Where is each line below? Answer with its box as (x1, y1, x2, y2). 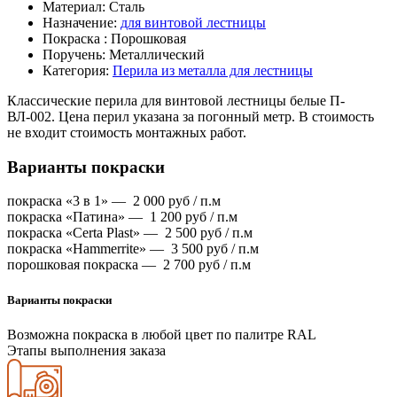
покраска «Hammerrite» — (7, 241, 171, 257)
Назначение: (43, 14, 121, 30)
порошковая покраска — (7, 257, 163, 273)
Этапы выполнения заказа (7, 342, 166, 358)
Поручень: (43, 46, 109, 62)
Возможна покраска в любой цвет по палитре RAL (7, 326, 316, 342)
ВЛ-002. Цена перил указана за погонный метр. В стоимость (7, 108, 374, 124)
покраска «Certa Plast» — (7, 225, 165, 241)
